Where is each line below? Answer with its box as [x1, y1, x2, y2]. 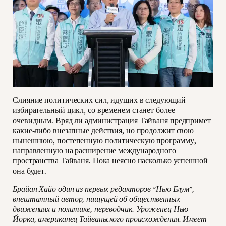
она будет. [13, 165, 46, 177]
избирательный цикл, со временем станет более [13, 105, 175, 116]
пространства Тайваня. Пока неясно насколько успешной [13, 155, 208, 166]
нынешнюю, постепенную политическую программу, [13, 135, 196, 146]
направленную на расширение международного [13, 145, 176, 156]
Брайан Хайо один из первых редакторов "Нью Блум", [13, 184, 195, 195]
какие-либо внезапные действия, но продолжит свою [13, 125, 194, 136]
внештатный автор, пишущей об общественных [13, 194, 180, 205]
